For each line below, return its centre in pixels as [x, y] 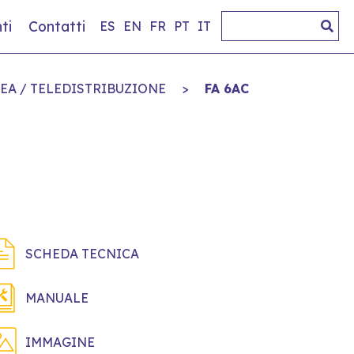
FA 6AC [227, 88]
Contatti [56, 26]
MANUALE [57, 298]
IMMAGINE [60, 342]
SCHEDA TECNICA [82, 253]
